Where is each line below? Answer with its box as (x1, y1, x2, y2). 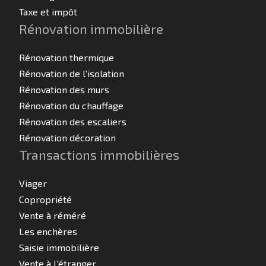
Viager (19, 178, 47, 189)
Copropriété (19, 194, 72, 205)
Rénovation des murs (19, 84, 109, 95)
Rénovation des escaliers (19, 116, 126, 127)
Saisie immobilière (19, 242, 99, 253)
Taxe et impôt (19, 6, 77, 17)
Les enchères (19, 226, 77, 237)
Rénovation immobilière (19, 21, 163, 36)
